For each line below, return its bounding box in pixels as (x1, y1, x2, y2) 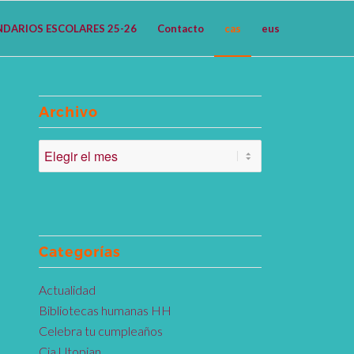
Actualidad (38, 282, 96, 297)
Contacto (157, 22, 205, 35)
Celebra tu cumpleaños (38, 323, 163, 338)
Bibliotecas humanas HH (38, 303, 171, 318)
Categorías (38, 243, 121, 260)
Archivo (38, 104, 98, 120)
